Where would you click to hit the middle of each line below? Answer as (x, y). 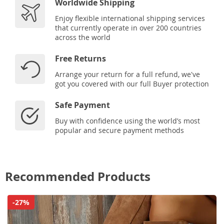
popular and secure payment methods (119, 130)
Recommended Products (78, 176)
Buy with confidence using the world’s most (127, 120)
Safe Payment (82, 105)
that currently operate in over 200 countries (128, 27)
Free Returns (80, 58)
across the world (83, 37)
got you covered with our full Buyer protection (132, 83)
